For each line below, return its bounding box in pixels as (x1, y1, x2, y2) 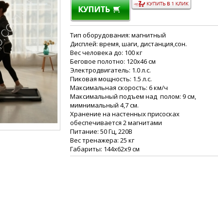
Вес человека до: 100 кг (70, 48, 142, 57)
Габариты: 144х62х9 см (70, 145, 140, 153)
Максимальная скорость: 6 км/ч (70, 83, 168, 92)
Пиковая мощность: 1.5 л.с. (70, 74, 152, 83)
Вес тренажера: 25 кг (70, 136, 134, 145)
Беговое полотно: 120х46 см (70, 57, 156, 66)
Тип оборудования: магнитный (70, 31, 166, 39)
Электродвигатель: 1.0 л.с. (70, 66, 151, 74)
